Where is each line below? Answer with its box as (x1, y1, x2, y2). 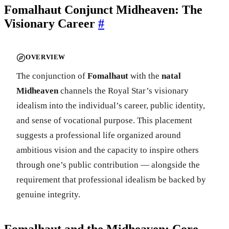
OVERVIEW (26, 54, 66, 61)
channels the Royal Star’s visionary (58, 85, 189, 96)
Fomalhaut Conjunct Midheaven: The (4, 3, 202, 16)
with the (128, 71, 162, 81)
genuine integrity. (16, 189, 80, 199)
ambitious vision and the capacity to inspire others (16, 145, 199, 155)
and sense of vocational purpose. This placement (16, 115, 192, 125)
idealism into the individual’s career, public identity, (16, 100, 205, 110)
